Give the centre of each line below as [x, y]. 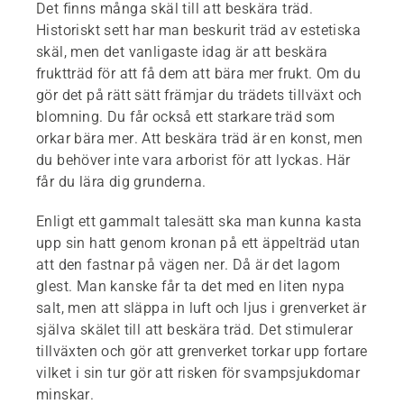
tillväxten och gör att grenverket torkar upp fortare [202, 351]
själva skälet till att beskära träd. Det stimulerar [195, 329]
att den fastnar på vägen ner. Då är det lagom [188, 264]
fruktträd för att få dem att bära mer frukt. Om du [198, 73]
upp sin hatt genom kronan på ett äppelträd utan [198, 243]
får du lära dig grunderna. [121, 181]
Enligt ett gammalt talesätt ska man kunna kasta [199, 221]
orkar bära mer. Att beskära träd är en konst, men [200, 138]
